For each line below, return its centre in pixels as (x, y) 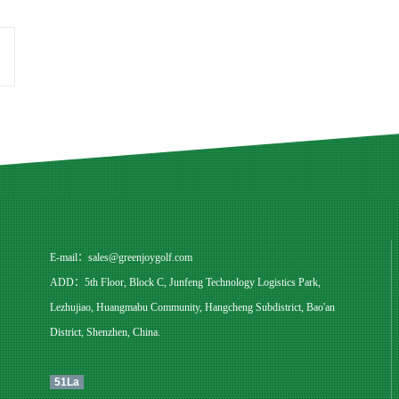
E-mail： (69, 257)
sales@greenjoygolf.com (140, 257)
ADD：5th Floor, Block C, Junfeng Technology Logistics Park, (185, 282)
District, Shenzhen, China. (105, 332)
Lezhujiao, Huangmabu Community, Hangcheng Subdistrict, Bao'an (192, 307)
